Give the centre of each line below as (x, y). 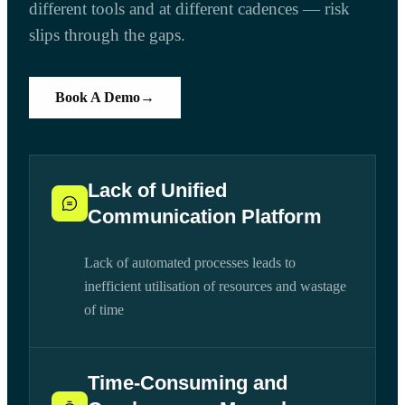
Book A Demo (98, 98)
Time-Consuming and (188, 383)
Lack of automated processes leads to (190, 263)
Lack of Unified (157, 191)
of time (104, 310)
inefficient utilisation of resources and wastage (215, 287)
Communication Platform (205, 217)
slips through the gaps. (107, 35)
